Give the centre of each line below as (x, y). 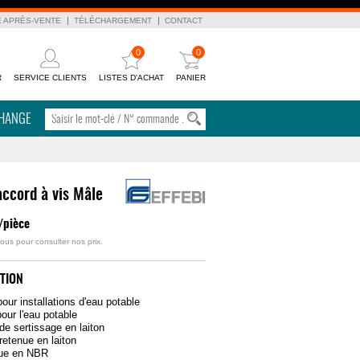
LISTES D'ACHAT (131, 78)
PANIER (191, 78)
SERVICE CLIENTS (50, 78)
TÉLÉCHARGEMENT (113, 20)
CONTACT (184, 20)
